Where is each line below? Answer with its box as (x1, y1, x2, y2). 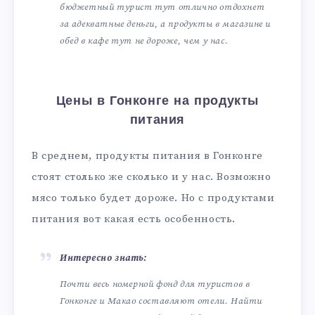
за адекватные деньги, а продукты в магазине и (60, 18, 271, 30)
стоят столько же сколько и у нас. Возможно (32, 169, 271, 184)
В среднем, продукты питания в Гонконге (32, 148, 263, 162)
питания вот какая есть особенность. (32, 212, 236, 226)
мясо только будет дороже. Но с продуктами (32, 191, 275, 205)
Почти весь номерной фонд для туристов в (60, 278, 250, 290)
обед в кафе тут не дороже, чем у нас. (60, 34, 229, 46)
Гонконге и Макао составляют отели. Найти (60, 295, 262, 307)
